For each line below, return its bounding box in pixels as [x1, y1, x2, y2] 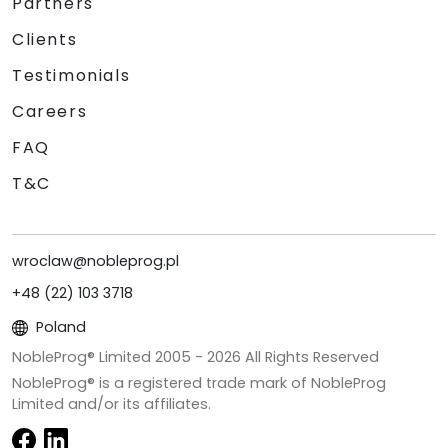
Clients [12, 27, 78, 51]
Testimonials [12, 63, 131, 87]
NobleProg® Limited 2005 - [12, 346, 207, 367]
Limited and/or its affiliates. [12, 393, 211, 414]
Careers [12, 99, 88, 123]
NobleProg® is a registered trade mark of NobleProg [12, 372, 386, 393]
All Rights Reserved [241, 346, 379, 367]
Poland [32, 316, 86, 337]
